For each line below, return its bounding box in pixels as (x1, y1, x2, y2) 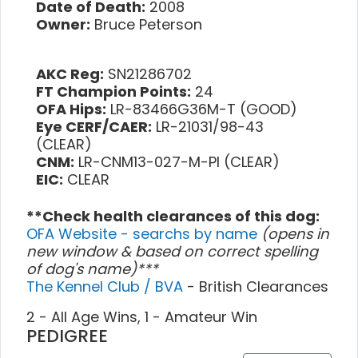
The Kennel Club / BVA (26, 276, 187, 296)
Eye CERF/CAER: (36, 116, 152, 137)
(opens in (261, 223, 329, 244)
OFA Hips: (36, 98, 106, 119)
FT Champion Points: (36, 81, 191, 101)
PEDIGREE (26, 323, 108, 348)
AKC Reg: (36, 63, 104, 84)
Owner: (36, 14, 90, 34)
